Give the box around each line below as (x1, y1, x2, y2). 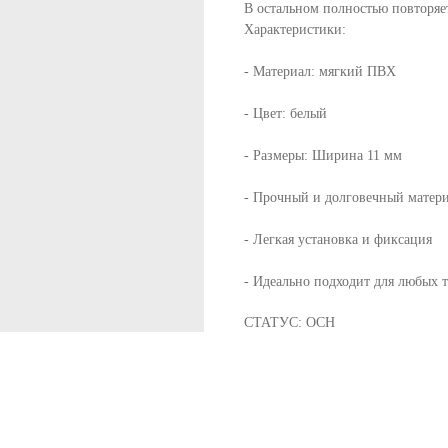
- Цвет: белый (244, 105, 327, 121)
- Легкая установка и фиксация (244, 231, 432, 247)
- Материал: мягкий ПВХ (244, 63, 396, 79)
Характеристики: (244, 21, 346, 37)
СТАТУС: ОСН (244, 314, 335, 330)
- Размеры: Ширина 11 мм (244, 147, 402, 163)
